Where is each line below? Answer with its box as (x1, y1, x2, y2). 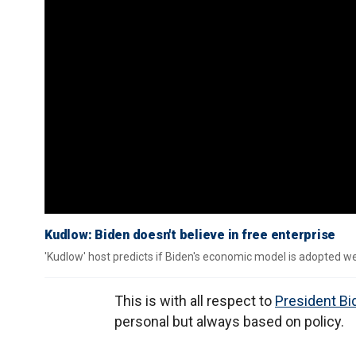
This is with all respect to (114, 292, 275, 309)
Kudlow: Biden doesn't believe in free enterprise (44, 227, 335, 242)
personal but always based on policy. (114, 313, 344, 330)
